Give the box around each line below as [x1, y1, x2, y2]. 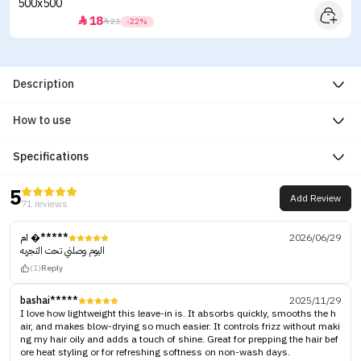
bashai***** [20, 293, 78, 308]
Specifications [13, 148, 89, 165]
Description [13, 76, 74, 93]
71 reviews [21, 197, 68, 211]
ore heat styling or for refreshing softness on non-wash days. [20, 345, 290, 359]
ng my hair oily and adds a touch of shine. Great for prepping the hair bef [20, 332, 338, 346]
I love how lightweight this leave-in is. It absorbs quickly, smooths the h [20, 306, 336, 321]
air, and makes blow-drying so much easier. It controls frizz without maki [20, 319, 340, 334]
